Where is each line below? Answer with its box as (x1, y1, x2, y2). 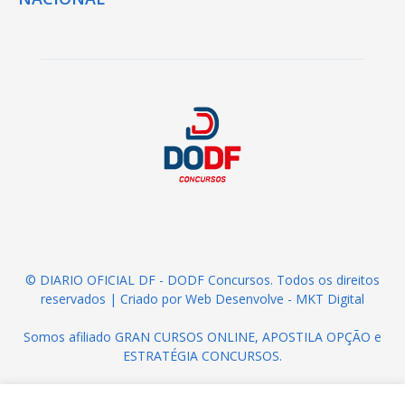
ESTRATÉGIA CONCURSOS (123, 346, 279, 364)
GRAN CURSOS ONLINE (115, 327, 255, 345)
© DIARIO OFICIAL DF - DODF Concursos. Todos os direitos (25, 270, 380, 288)
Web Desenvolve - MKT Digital (185, 289, 364, 307)
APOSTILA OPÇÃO (262, 327, 371, 345)
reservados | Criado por (41, 289, 185, 307)
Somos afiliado (24, 327, 115, 345)
